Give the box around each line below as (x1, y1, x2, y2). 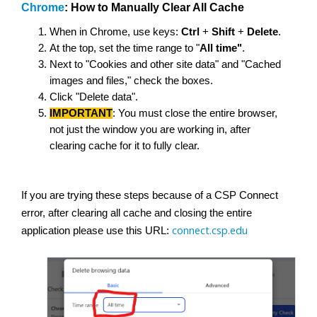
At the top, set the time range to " (50, 42, 200, 54)
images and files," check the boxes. (50, 75, 213, 86)
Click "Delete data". (50, 91, 138, 103)
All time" (200, 42, 242, 54)
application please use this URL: (21, 225, 172, 236)
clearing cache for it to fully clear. (50, 140, 200, 151)
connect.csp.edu (172, 223, 248, 237)
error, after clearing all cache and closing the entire (21, 207, 252, 219)
